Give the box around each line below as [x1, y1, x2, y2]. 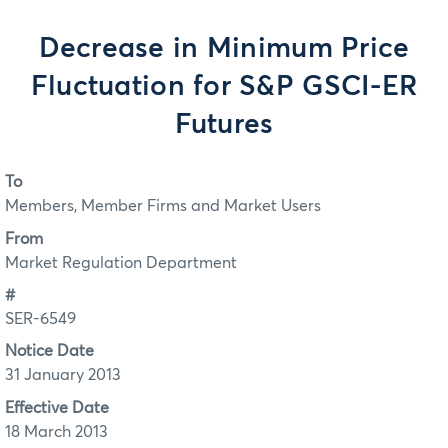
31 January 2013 [5, 367, 121, 384]
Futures [174, 111, 274, 139]
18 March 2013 [5, 423, 108, 440]
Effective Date [5, 399, 109, 416]
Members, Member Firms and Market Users [5, 198, 321, 215]
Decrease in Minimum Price [38, 35, 410, 63]
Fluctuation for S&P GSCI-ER [30, 73, 418, 101]
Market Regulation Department [5, 254, 237, 271]
